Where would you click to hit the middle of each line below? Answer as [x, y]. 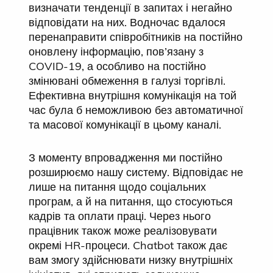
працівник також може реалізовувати [123, 231]
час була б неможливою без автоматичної [136, 110]
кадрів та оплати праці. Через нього [120, 216]
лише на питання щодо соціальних [117, 187]
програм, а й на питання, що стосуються [131, 201]
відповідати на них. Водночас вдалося [127, 22]
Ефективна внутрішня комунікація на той [133, 95]
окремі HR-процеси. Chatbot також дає [128, 245]
